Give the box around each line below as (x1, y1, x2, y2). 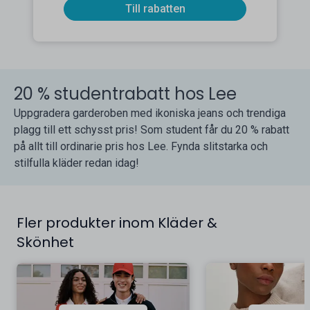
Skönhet (17, 232, 74, 252)
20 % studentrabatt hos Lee (14, 82, 237, 105)
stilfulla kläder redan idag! (14, 156, 139, 170)
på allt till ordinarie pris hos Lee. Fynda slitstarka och (14, 140, 268, 153)
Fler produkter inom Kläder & (17, 213, 217, 232)
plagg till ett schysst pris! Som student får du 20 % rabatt (14, 123, 289, 136)
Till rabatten (125, 2, 185, 15)
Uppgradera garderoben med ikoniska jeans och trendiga (14, 107, 286, 120)
